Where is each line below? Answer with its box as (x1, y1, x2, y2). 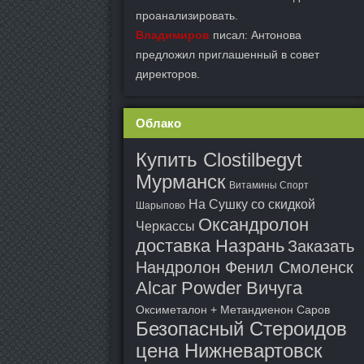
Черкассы (136, 219, 195, 233)
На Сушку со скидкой (188, 197, 315, 211)
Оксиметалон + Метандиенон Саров (136, 303, 330, 316)
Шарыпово (136, 200, 185, 211)
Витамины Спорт (229, 180, 309, 191)
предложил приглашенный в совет (136, 48, 319, 61)
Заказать (288, 237, 354, 255)
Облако (136, 116, 181, 130)
